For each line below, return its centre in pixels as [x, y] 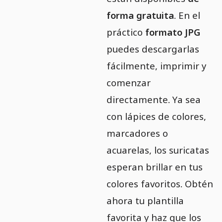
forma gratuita [140, 15]
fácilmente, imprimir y [156, 66]
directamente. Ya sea [153, 100]
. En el [187, 15]
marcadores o [137, 133]
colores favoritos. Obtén [160, 184]
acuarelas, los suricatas [158, 150]
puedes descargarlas [153, 49]
